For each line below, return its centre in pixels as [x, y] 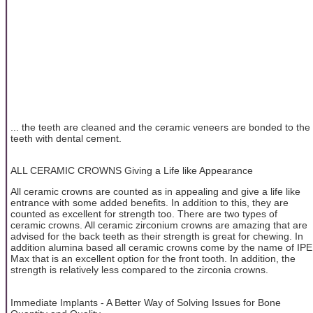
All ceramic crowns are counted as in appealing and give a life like [155, 192]
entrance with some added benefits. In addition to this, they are [150, 203]
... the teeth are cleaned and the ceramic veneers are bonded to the [160, 127]
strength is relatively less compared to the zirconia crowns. [139, 270]
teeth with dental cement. [66, 138]
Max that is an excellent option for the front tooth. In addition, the [153, 259]
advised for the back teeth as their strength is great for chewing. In [157, 236]
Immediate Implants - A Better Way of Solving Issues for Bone [146, 302]
